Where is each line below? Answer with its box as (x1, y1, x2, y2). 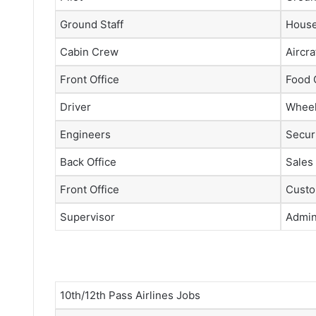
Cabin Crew (60, 44, 119, 59)
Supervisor (60, 209, 115, 224)
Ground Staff (60, 17, 123, 31)
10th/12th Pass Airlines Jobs (60, 288, 200, 302)
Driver (60, 99, 91, 114)
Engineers (60, 127, 111, 141)
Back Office (60, 154, 116, 169)
